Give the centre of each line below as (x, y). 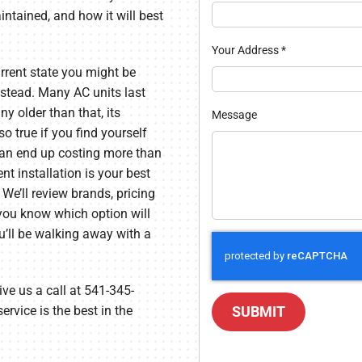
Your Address (246, 50)
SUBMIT (258, 312)
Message (234, 114)
